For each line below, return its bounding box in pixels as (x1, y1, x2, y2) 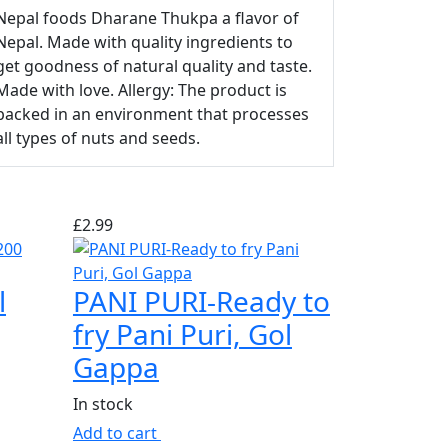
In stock (72, 393, 133, 415)
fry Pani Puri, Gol (72, 315, 292, 353)
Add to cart (72, 422, 161, 444)
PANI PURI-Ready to (72, 282, 330, 320)
